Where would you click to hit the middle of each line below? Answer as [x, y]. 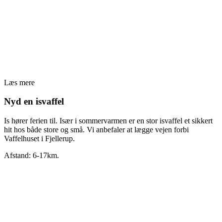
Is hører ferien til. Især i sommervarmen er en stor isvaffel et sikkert [108, 121]
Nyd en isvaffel [34, 102]
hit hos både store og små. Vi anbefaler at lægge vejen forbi [96, 130]
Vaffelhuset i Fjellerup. [39, 139]
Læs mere [19, 82]
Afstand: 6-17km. [31, 156]
